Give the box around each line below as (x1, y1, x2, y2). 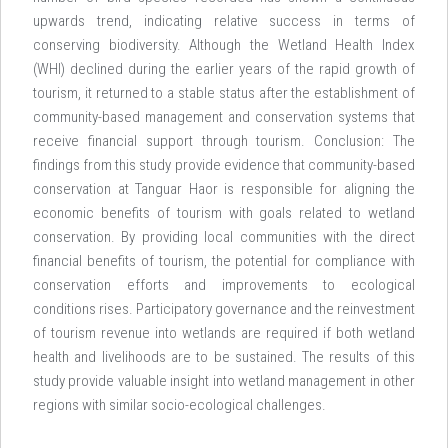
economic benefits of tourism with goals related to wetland (33, 204, 415, 222)
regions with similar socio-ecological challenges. (33, 396, 326, 414)
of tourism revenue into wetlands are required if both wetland (33, 324, 415, 342)
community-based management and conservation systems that (33, 108, 415, 126)
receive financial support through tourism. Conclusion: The (33, 132, 415, 150)
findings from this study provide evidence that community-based (33, 156, 415, 174)
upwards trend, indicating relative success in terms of (33, 12, 415, 30)
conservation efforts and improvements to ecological (33, 276, 415, 294)
